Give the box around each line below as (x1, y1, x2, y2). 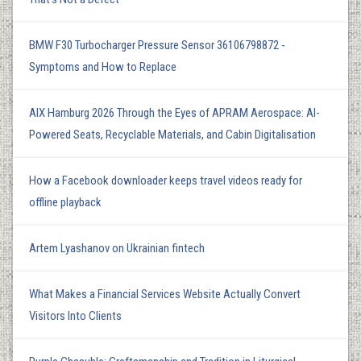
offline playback (29, 194, 102, 210)
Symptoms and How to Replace (29, 59, 176, 74)
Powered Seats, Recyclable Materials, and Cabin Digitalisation (29, 127, 316, 142)
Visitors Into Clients (29, 308, 122, 323)
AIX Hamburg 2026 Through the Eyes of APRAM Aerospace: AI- (29, 105, 320, 120)
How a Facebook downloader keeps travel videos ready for (29, 172, 302, 188)
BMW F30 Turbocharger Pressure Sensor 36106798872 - (29, 37, 285, 52)
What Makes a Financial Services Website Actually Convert (29, 286, 301, 301)
